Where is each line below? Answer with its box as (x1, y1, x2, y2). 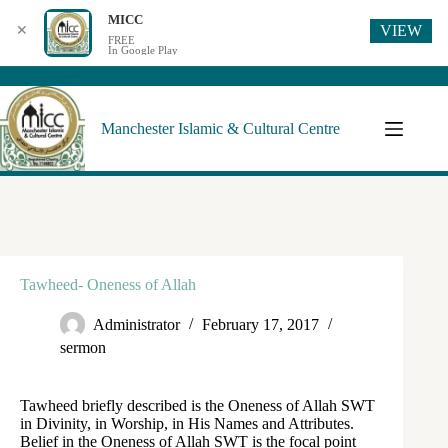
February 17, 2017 (202, 316, 319, 334)
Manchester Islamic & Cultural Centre (101, 119, 340, 137)
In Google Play (108, 44, 178, 56)
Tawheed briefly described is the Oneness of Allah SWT (20, 397, 375, 414)
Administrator (93, 316, 180, 334)
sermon (60, 339, 106, 356)
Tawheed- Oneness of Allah (20, 276, 196, 293)
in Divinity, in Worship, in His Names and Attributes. (20, 415, 354, 432)
